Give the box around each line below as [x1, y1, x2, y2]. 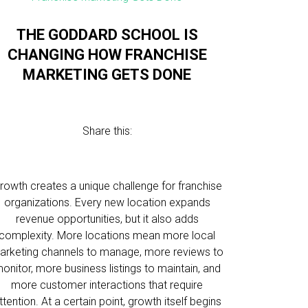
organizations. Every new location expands [3, 196, 210, 209]
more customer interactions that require [11, 278, 203, 291]
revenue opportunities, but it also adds [15, 212, 199, 225]
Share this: [82, 124, 132, 137]
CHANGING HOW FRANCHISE [7, 46, 207, 63]
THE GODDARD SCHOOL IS [16, 26, 198, 43]
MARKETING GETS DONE [23, 66, 192, 83]
